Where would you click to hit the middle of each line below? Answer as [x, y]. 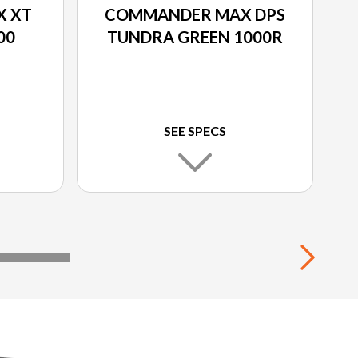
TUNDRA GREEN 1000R [195, 37]
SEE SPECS [195, 131]
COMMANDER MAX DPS [195, 15]
